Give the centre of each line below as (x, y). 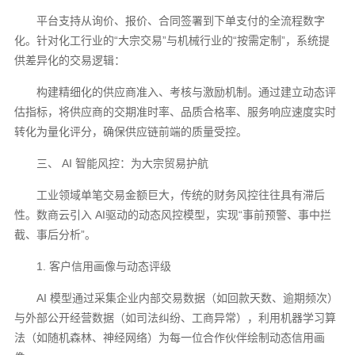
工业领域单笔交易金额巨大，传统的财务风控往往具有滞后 (181, 195)
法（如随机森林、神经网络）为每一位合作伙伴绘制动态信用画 (170, 337)
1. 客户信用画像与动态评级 (104, 266)
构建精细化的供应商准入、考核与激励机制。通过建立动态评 (187, 92)
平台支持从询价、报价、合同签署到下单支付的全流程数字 (181, 20)
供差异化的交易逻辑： (70, 60)
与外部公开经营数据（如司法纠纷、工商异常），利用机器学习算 (176, 317)
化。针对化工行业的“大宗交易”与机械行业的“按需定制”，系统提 (172, 40)
